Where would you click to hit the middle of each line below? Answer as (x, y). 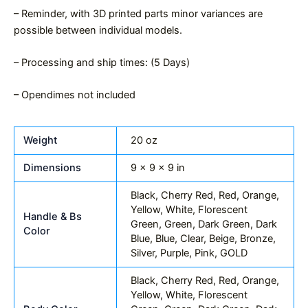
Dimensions (53, 168)
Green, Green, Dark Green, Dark (203, 224)
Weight (41, 141)
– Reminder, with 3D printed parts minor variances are (138, 13)
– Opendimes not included (75, 95)
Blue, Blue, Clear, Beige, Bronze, (203, 239)
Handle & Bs (53, 217)
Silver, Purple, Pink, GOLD (189, 253)
